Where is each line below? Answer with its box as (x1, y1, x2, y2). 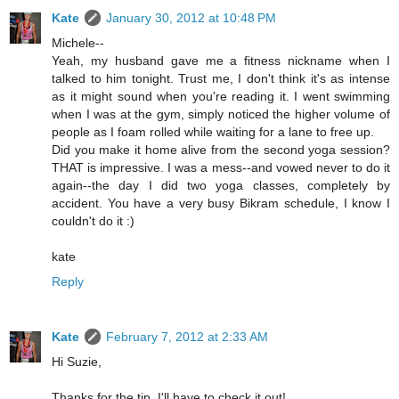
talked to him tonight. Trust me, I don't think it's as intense (52, 70, 390, 85)
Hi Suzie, (52, 354, 102, 369)
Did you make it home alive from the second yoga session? (52, 142, 390, 157)
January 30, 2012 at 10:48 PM (106, 10, 276, 25)
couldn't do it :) (52, 213, 134, 228)
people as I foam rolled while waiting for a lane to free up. (52, 124, 374, 139)
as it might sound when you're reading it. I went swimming (52, 88, 390, 103)
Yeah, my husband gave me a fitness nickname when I (52, 53, 390, 68)
